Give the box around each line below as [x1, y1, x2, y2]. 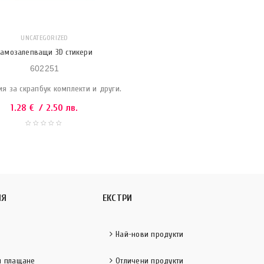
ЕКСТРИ [102, 193, 133, 203]
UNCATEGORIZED [21, 34, 68, 42]
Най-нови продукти [115, 229, 184, 239]
